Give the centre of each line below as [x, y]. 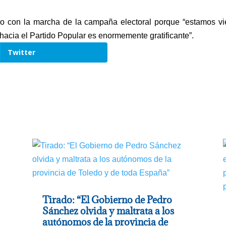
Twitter [21, 52]
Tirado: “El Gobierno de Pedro [107, 200]
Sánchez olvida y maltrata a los [108, 211]
